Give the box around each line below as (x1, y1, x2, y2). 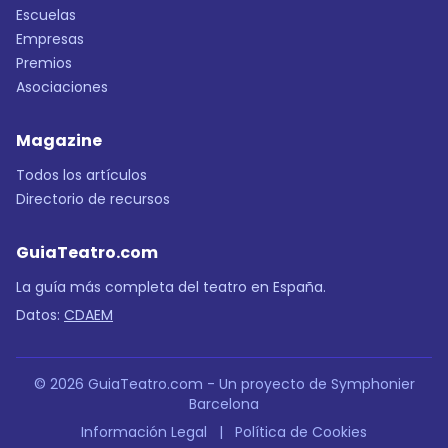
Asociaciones (16, 77, 108, 98)
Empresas (16, 29, 84, 50)
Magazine (16, 129, 102, 153)
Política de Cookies (235, 422, 367, 443)
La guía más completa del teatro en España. (16, 277, 326, 298)
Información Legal (81, 422, 207, 443)
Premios (16, 53, 72, 74)
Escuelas (16, 5, 76, 26)
